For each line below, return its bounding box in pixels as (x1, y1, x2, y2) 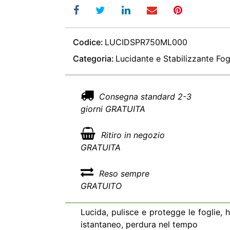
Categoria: (73, 53, 114, 64)
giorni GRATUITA (81, 104, 145, 114)
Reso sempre (97, 168, 149, 179)
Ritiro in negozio (99, 130, 165, 140)
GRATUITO (81, 181, 122, 191)
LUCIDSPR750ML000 (105, 37, 188, 47)
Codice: (73, 37, 103, 47)
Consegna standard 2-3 (97, 91, 191, 102)
